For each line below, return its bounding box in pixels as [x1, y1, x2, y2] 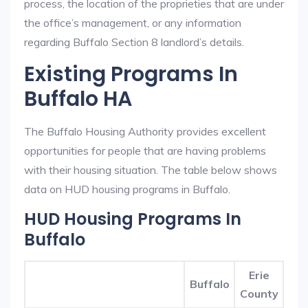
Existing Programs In [24, 60, 238, 89]
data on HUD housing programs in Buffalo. [24, 182, 230, 196]
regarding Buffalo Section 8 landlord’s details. [24, 35, 244, 49]
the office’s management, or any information [24, 16, 241, 30]
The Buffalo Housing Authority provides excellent [24, 124, 266, 138]
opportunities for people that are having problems [24, 144, 266, 157]
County [239, 287, 278, 300]
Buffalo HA [24, 85, 132, 113]
